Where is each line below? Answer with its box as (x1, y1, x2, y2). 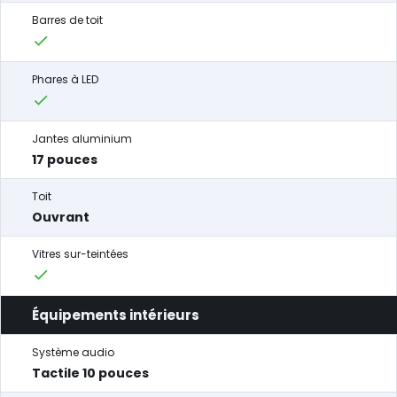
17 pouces (32, 151, 97, 168)
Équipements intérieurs (32, 306, 199, 324)
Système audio (32, 345, 114, 360)
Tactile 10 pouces (32, 364, 149, 382)
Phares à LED (32, 72, 98, 87)
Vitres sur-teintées (32, 246, 128, 261)
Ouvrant (32, 208, 90, 226)
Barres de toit (32, 12, 103, 27)
